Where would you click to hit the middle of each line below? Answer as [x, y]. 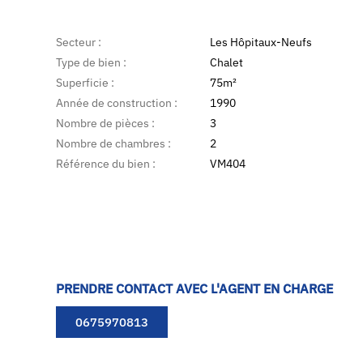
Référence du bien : [106, 164]
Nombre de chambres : [114, 144]
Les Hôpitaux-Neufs [261, 43]
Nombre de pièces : [106, 124]
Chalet [227, 63]
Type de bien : [92, 63]
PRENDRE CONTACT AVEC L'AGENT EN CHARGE [195, 289]
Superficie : [85, 83]
